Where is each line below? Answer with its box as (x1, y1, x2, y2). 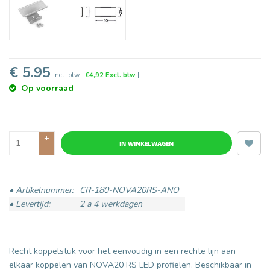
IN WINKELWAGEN (119, 139, 174, 148)
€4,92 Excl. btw (86, 70, 137, 80)
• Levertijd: (9, 198, 50, 210)
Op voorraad (21, 82, 74, 94)
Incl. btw (53, 70, 80, 80)
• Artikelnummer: (9, 184, 74, 196)
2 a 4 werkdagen (80, 198, 142, 210)
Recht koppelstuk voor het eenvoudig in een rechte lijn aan (9, 245, 236, 257)
